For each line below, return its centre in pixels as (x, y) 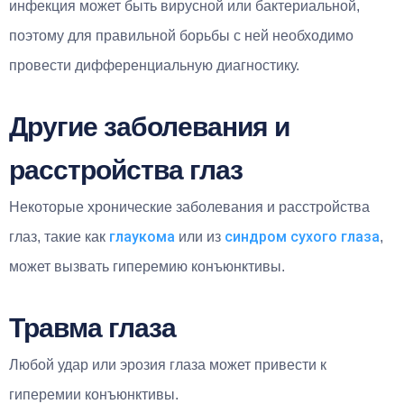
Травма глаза (92, 327)
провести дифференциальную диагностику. (154, 65)
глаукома (142, 236)
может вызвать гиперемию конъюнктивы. (147, 266)
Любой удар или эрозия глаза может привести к (168, 364)
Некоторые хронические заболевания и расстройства (189, 207)
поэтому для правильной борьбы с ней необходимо (181, 35)
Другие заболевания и (149, 126)
